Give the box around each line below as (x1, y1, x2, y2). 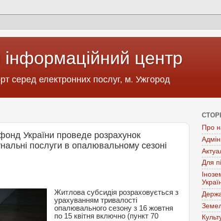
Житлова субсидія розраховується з (54, 188, 179, 196)
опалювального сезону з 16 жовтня (54, 204, 173, 212)
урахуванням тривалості (54, 196, 137, 204)
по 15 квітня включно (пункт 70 (54, 212, 158, 220)
